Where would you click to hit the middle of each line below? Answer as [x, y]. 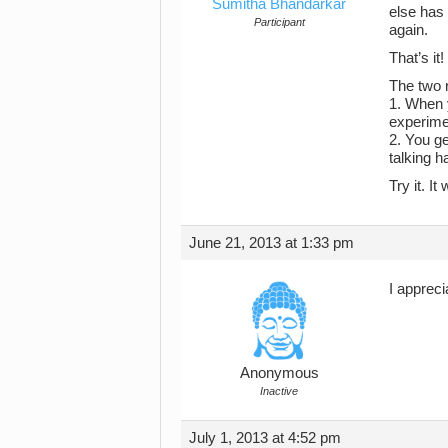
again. [408, 29]
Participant [279, 21]
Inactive [279, 390]
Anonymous [279, 372]
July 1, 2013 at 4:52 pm [265, 437]
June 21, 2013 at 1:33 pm [271, 242]
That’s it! [416, 57]
